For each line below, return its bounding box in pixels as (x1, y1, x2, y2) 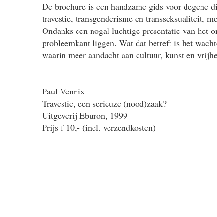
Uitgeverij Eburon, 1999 (42, 109, 127, 121)
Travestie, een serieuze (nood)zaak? (42, 97, 167, 109)
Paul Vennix (42, 85, 85, 97)
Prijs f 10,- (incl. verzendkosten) (42, 122, 155, 133)
